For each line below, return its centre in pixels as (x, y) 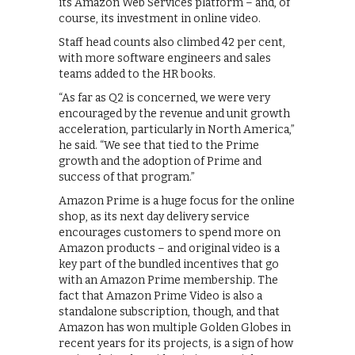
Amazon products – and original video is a (169, 249)
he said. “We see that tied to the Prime (159, 146)
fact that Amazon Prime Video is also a (160, 296)
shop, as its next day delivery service (154, 217)
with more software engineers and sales (165, 59)
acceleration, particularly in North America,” (177, 130)
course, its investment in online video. (160, 19)
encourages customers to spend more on (170, 233)
